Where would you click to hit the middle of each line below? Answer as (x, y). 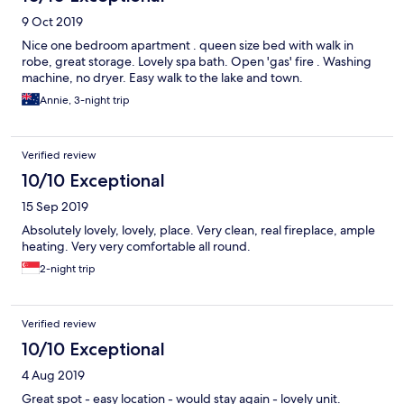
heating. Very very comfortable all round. (136, 247)
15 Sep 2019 (55, 207)
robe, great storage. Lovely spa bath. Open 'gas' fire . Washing (197, 62)
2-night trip (68, 269)
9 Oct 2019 (52, 22)
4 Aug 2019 (53, 376)
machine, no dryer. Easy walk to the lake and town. (162, 78)
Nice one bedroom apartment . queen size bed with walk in (188, 46)
